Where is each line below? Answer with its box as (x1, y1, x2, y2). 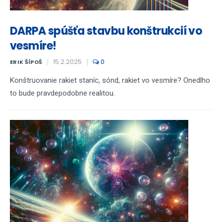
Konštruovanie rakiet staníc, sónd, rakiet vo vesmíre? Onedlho (10, 76, 210, 85)
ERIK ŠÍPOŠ (10, 58, 43, 66)
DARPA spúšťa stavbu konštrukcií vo (10, 23, 202, 39)
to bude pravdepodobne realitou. (10, 89, 115, 98)
